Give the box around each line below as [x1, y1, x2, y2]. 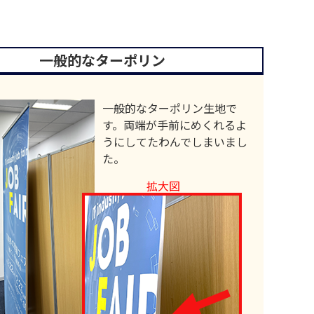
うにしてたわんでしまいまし [102, 132, 248, 150]
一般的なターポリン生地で [102, 99, 238, 116]
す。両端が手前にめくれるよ [102, 116, 247, 133]
